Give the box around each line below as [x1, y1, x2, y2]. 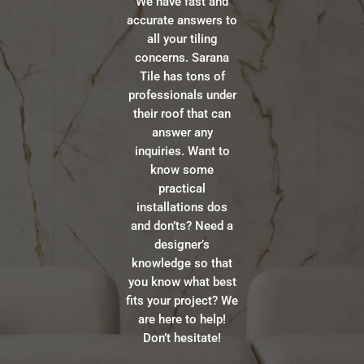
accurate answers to [127, 12, 237, 28]
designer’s [154, 236, 210, 252]
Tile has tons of [139, 68, 225, 84]
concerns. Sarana [135, 50, 229, 65]
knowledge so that [132, 255, 232, 271]
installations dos [136, 199, 227, 214]
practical [158, 180, 206, 196]
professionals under [128, 87, 236, 102]
